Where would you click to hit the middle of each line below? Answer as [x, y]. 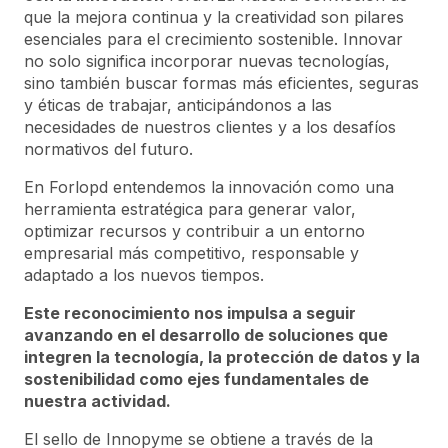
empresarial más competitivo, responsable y [191, 252]
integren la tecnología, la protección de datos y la [222, 356]
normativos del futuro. [108, 148]
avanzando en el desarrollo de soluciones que [206, 334]
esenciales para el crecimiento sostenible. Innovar [213, 38]
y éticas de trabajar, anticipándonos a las [178, 104]
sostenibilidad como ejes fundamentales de [196, 378]
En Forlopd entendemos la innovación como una [209, 186]
